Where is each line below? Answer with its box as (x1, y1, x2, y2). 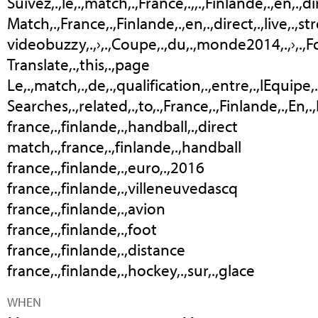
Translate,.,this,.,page (7, 54, 150, 75)
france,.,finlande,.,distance (7, 239, 185, 261)
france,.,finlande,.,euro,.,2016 (7, 157, 204, 178)
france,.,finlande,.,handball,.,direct (7, 116, 238, 137)
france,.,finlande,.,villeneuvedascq (7, 177, 238, 199)
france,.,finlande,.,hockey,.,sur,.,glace (7, 260, 255, 281)
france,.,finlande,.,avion (7, 198, 165, 219)
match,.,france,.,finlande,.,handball (7, 136, 241, 158)
